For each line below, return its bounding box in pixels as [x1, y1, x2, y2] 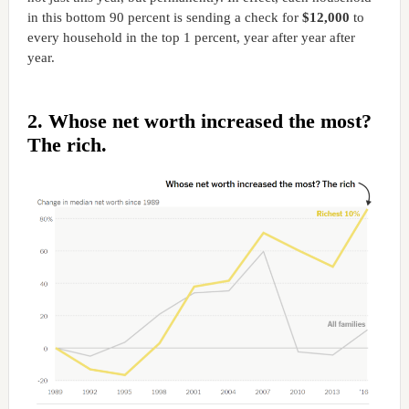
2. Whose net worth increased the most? [26, 110, 372, 133]
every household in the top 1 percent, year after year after [26, 30, 355, 46]
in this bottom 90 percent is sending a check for [26, 10, 302, 26]
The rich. [26, 133, 107, 157]
